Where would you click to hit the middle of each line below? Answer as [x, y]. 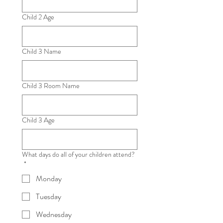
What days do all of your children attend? [78, 154]
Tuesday [49, 196]
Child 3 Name [42, 51]
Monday [49, 178]
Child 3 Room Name [51, 86]
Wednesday [54, 214]
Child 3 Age [38, 120]
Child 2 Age [38, 17]
